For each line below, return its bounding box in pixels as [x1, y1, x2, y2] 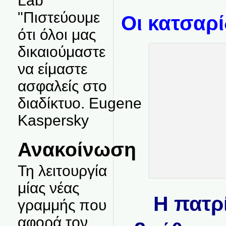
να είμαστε [17, 61, 87, 77]
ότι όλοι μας [17, 26, 96, 43]
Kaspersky [17, 112, 89, 129]
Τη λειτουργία [17, 162, 107, 179]
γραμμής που [17, 197, 106, 213]
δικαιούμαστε [17, 43, 105, 60]
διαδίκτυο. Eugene [17, 95, 142, 111]
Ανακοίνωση [17, 138, 136, 160]
